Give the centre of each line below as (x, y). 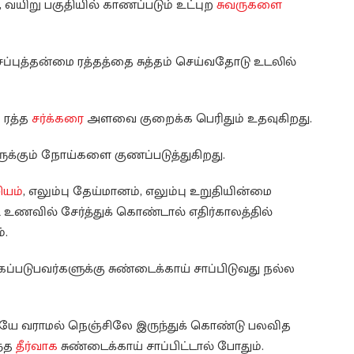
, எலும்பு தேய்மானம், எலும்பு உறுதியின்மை (147, 192)
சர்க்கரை (58, 119)
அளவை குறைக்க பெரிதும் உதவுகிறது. (198, 119)
